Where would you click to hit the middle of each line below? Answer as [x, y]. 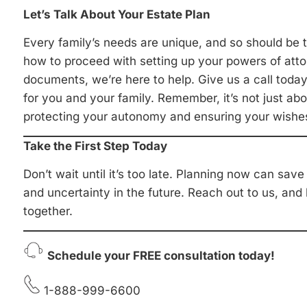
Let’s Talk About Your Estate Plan [117, 14]
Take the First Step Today [95, 146]
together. [48, 211]
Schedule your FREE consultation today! [161, 255]
